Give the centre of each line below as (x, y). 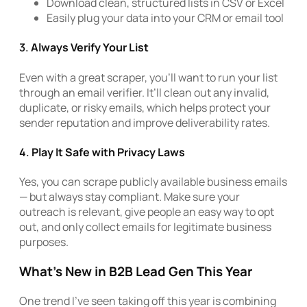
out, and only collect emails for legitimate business (145, 227)
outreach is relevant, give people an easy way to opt (147, 212)
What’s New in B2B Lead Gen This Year (136, 271)
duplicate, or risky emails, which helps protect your (145, 107)
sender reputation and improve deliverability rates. (145, 122)
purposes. (44, 242)
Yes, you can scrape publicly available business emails (153, 182)
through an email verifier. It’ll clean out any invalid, (144, 92)
